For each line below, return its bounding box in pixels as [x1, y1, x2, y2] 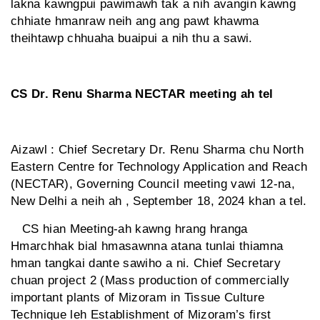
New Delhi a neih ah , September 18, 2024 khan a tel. [11, 194, 307, 209]
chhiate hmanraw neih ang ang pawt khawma [11, 14, 259, 29]
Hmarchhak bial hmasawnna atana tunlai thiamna [11, 239, 284, 254]
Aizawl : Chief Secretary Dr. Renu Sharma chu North [11, 143, 304, 157]
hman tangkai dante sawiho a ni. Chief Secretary [11, 256, 281, 271]
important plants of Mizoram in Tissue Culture [11, 291, 265, 305]
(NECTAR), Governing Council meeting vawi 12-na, [11, 177, 295, 191]
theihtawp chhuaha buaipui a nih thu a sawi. [11, 31, 253, 46]
